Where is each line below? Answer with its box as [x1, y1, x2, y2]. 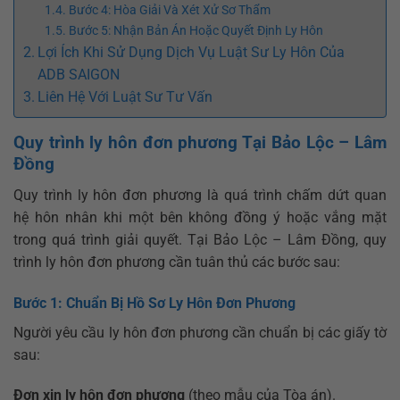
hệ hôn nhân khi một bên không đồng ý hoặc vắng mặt [13, 208, 387, 226]
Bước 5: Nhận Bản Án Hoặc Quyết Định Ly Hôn [68, 23, 323, 39]
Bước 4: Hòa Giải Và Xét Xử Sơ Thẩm [68, 3, 271, 19]
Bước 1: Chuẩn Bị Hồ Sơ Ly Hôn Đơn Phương [13, 294, 296, 312]
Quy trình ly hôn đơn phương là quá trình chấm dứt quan [13, 186, 387, 204]
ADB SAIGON [37, 66, 121, 84]
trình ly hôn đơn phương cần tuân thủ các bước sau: [13, 253, 340, 271]
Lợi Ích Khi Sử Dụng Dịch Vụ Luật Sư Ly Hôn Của [37, 44, 346, 62]
